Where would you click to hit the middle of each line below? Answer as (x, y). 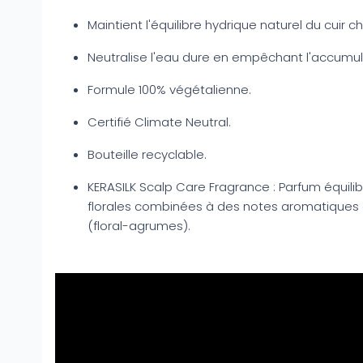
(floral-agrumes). (139, 226)
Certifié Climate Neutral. (159, 122)
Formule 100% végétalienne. (169, 90)
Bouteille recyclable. (147, 154)
